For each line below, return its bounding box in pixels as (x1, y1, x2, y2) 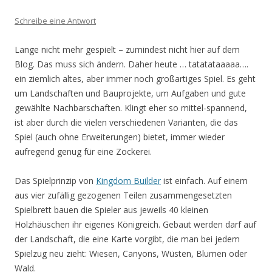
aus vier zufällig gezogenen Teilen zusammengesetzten (15, 189, 232, 201)
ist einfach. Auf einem (161, 174, 248, 186)
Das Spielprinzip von (15, 174, 96, 186)
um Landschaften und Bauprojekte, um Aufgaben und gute (15, 87, 246, 99)
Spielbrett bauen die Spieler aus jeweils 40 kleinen (15, 203, 208, 216)
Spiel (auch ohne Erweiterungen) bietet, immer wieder (15, 131, 225, 143)
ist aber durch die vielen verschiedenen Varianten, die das (15, 116, 238, 128)
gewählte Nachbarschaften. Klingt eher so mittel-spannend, (15, 101, 247, 114)
